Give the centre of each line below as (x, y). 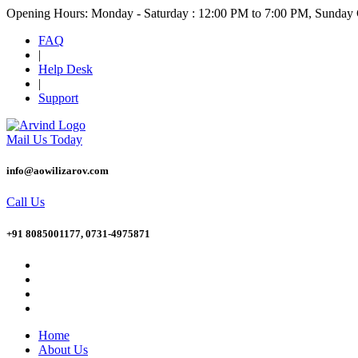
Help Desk (66, 69)
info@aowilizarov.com (58, 171)
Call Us (26, 202)
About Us (63, 349)
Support (58, 98)
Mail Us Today (44, 139)
